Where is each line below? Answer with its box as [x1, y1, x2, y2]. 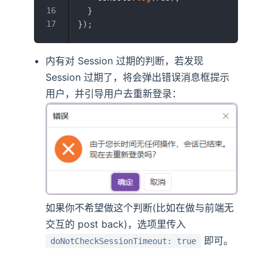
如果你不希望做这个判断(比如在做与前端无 [46, 201, 234, 214]
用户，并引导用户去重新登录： [46, 87, 182, 100]
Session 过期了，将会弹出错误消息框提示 [46, 71, 230, 84]
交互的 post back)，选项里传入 [46, 217, 186, 230]
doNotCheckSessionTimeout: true [50, 236, 197, 246]
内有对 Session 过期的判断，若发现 [46, 55, 204, 67]
